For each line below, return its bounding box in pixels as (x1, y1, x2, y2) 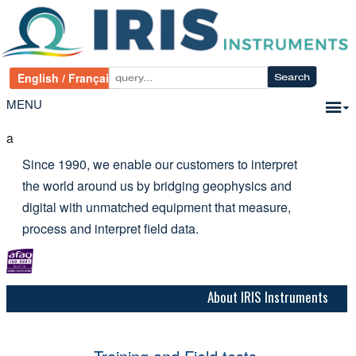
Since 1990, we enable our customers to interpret (22, 155, 298, 174)
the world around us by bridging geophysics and (22, 176, 292, 195)
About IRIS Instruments (207, 287, 328, 308)
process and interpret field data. (22, 219, 199, 238)
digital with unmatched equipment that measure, (22, 198, 292, 217)
